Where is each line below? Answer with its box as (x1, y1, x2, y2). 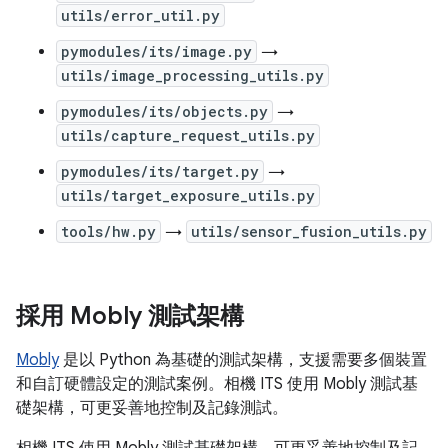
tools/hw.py (61, 222, 156, 241)
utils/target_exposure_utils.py (61, 186, 315, 205)
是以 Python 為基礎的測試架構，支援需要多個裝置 (59, 350, 427, 370)
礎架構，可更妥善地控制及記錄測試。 (16, 398, 288, 418)
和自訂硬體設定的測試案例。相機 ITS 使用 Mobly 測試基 (16, 374, 418, 394)
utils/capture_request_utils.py (61, 126, 315, 145)
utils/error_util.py (61, 6, 220, 25)
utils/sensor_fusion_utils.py (191, 222, 427, 241)
